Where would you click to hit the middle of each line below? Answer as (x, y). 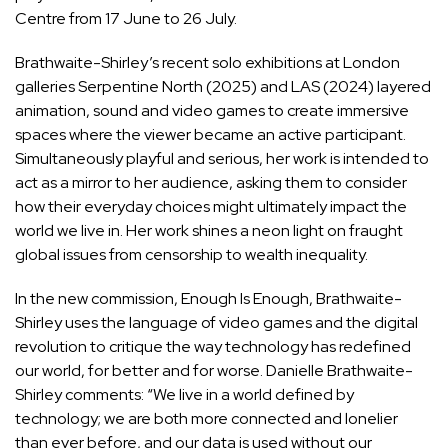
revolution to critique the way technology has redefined (213, 347)
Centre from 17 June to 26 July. (126, 19)
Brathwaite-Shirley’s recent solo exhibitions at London (207, 63)
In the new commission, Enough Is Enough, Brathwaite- (208, 299)
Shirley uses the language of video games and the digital (216, 323)
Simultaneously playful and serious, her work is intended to (222, 159)
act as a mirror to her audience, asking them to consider (211, 183)
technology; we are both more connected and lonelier (206, 419)
